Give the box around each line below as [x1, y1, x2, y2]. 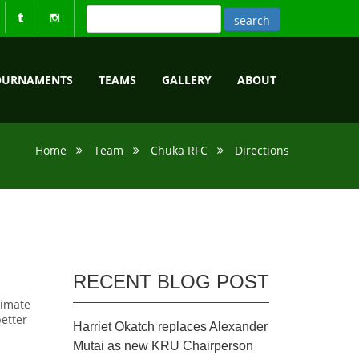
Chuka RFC [151, 143, 208, 158]
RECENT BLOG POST [73, 271, 269, 292]
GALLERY [162, 72, 212, 87]
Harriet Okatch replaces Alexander [73, 320, 268, 333]
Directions [235, 143, 289, 158]
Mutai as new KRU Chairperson [73, 339, 253, 353]
